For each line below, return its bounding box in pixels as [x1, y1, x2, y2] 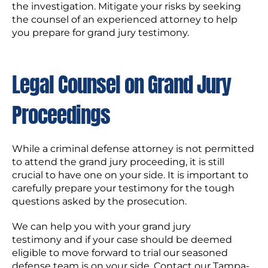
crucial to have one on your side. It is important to [12, 169, 248, 181]
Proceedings [12, 99, 110, 131]
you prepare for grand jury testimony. [12, 27, 189, 38]
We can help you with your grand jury [12, 221, 191, 232]
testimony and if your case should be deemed [12, 234, 232, 245]
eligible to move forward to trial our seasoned [12, 247, 228, 258]
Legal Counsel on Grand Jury [12, 69, 231, 100]
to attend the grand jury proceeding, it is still [12, 156, 224, 167]
